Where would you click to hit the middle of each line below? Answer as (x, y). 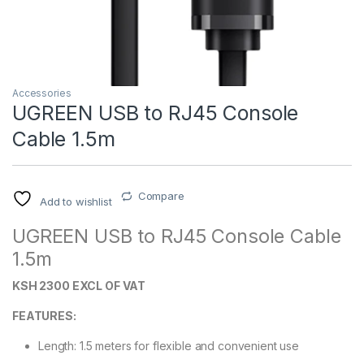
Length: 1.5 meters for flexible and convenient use (169, 346)
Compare (161, 196)
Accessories (42, 93)
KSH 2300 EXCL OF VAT (79, 286)
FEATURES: (45, 316)
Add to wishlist (76, 202)
